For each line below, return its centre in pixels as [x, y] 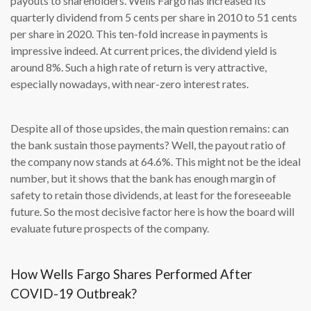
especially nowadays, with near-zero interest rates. [129, 84]
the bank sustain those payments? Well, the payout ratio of [148, 145]
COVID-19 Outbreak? [74, 294]
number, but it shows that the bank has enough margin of [143, 178]
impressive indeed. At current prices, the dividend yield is [144, 51]
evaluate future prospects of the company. [110, 228]
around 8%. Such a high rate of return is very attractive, [138, 67]
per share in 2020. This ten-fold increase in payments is [139, 34]
